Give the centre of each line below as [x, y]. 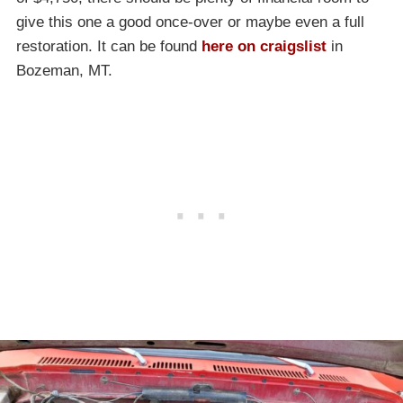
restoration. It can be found [109, 47]
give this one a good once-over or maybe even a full [190, 22]
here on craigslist [264, 47]
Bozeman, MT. [64, 71]
